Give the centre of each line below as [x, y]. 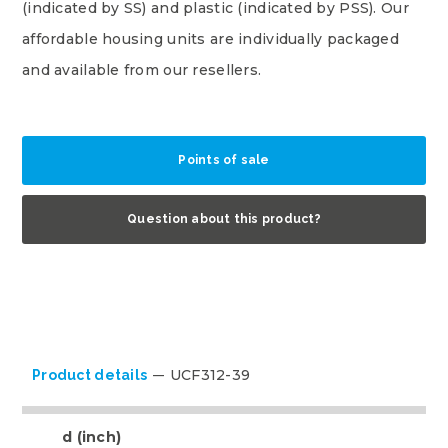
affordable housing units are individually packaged [210, 39]
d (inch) [92, 437]
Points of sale [224, 160]
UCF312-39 [208, 375]
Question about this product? [224, 219]
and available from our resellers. [142, 70]
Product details [90, 375]
